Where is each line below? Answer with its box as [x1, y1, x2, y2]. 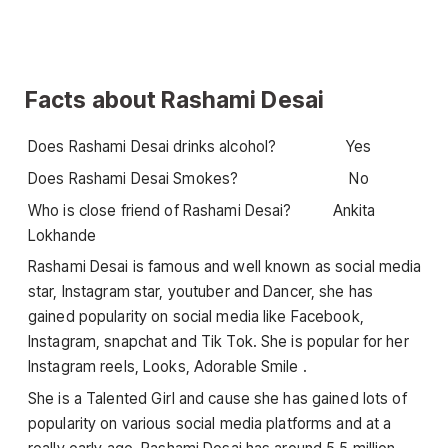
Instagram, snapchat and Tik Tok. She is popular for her [28, 332, 409, 352]
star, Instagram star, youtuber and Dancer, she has [28, 282, 374, 302]
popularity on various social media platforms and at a [28, 413, 392, 433]
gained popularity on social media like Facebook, [28, 307, 364, 327]
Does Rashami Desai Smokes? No [28, 168, 369, 188]
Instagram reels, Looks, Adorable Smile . [28, 357, 307, 377]
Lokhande [28, 225, 96, 245]
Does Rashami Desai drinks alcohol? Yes [28, 137, 372, 157]
